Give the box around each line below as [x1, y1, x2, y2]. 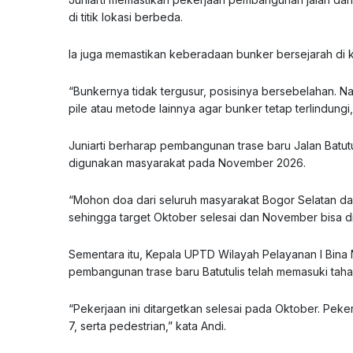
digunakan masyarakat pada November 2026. [69, 155, 306, 169]
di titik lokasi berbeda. [69, 9, 183, 24]
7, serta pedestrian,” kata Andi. [69, 318, 226, 333]
